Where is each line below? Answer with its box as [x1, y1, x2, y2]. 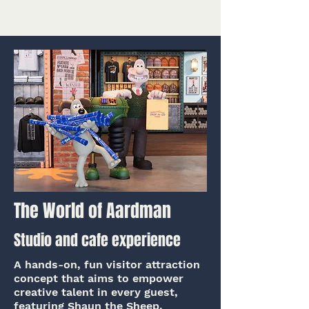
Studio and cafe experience [14, 229, 181, 251]
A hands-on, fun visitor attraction [14, 258, 200, 271]
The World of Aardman [14, 197, 171, 224]
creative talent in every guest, [14, 286, 178, 299]
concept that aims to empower [14, 272, 183, 285]
